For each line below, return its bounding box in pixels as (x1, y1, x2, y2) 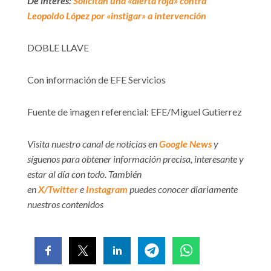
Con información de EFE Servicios (27, 73, 166, 85)
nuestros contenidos (27, 198, 103, 210)
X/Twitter (38, 183, 78, 195)
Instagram (86, 183, 128, 195)
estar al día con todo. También (27, 168, 142, 180)
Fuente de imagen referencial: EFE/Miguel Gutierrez (27, 105, 242, 117)
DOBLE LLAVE (27, 41, 89, 53)
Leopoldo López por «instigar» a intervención (27, 9, 206, 21)
